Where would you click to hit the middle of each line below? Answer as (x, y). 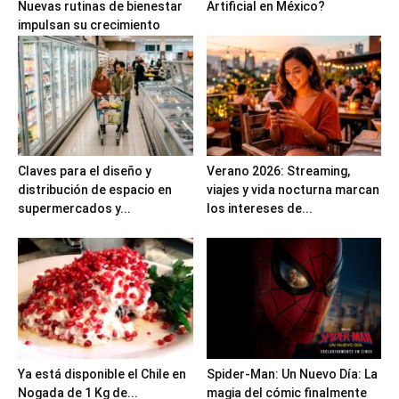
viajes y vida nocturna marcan (293, 190)
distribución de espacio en (95, 190)
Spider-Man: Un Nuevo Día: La (292, 374)
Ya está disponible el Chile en (102, 374)
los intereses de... (259, 209)
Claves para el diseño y (85, 171)
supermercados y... (74, 209)
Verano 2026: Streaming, (278, 171)
